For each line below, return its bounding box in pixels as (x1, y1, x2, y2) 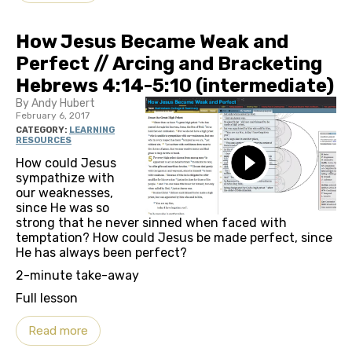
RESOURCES (16, 135, 71, 146)
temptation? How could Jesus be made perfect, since (16, 230, 332, 246)
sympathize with (16, 170, 115, 186)
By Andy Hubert (16, 97, 95, 111)
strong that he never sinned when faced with (16, 215, 287, 231)
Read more (28, 324, 88, 339)
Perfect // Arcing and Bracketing (16, 53, 322, 75)
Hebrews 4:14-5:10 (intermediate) (16, 75, 334, 97)
